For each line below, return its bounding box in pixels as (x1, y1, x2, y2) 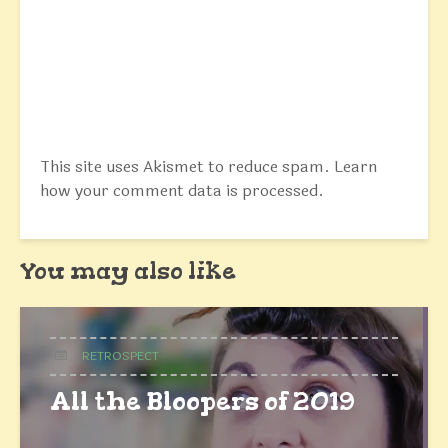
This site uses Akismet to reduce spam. (40, 154, 334, 179)
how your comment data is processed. (40, 178, 324, 203)
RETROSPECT (82, 347, 159, 365)
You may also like (20, 256, 236, 285)
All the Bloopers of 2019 (50, 385, 355, 417)
